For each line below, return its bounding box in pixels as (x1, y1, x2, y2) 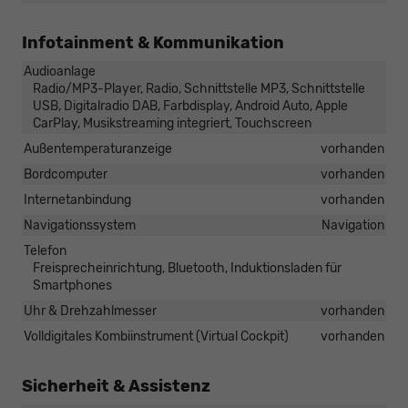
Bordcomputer (24, 167, 107, 183)
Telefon (24, 243, 66, 260)
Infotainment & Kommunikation (22, 33, 284, 54)
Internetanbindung (24, 192, 131, 209)
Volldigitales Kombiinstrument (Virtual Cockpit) (24, 329, 289, 345)
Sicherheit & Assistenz (22, 376, 210, 397)
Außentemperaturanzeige (24, 141, 172, 158)
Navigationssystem (24, 218, 136, 234)
